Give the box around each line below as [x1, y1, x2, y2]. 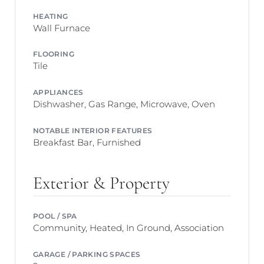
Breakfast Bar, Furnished [33, 136, 141, 148]
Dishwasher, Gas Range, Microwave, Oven [33, 98, 215, 110]
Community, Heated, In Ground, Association [33, 222, 224, 234]
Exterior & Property [33, 172, 170, 193]
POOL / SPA [33, 211, 77, 221]
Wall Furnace [33, 21, 90, 34]
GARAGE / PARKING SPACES [33, 249, 141, 259]
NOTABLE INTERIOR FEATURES [33, 125, 153, 135]
